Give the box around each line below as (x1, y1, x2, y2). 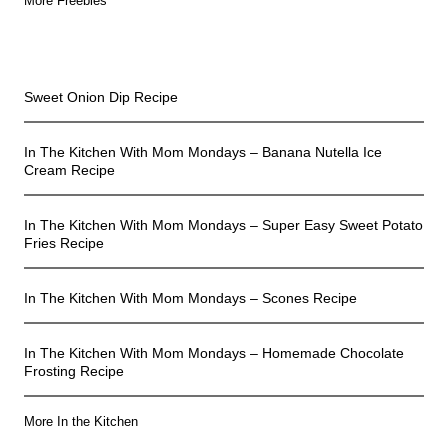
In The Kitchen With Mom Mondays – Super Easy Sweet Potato (24, 217, 423, 234)
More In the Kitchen (24, 414, 138, 430)
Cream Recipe (24, 162, 115, 179)
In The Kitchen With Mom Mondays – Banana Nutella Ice (24, 144, 382, 161)
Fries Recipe (24, 235, 104, 252)
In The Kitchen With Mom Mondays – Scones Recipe (24, 290, 357, 307)
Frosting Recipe (24, 363, 124, 380)
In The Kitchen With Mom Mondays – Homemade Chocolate (24, 345, 404, 362)
